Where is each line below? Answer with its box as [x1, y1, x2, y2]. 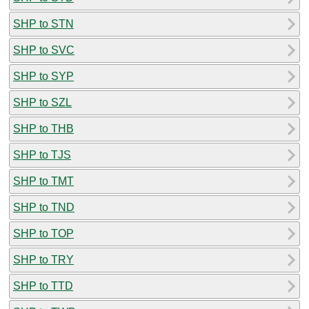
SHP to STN [13, 17, 74, 30]
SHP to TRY [13, 253, 74, 266]
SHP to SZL [13, 96, 72, 108]
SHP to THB [13, 122, 74, 134]
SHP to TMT [13, 175, 74, 187]
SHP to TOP [13, 227, 74, 239]
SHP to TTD [13, 279, 73, 292]
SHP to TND [13, 201, 74, 213]
